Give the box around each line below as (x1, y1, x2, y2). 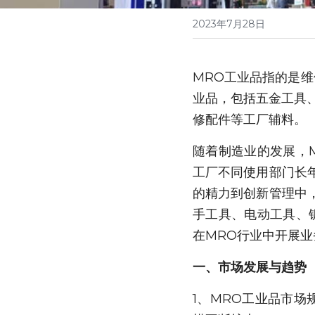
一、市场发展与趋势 (193, 259, 307, 275)
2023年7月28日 (193, 17, 265, 30)
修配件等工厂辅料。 (193, 111, 307, 127)
